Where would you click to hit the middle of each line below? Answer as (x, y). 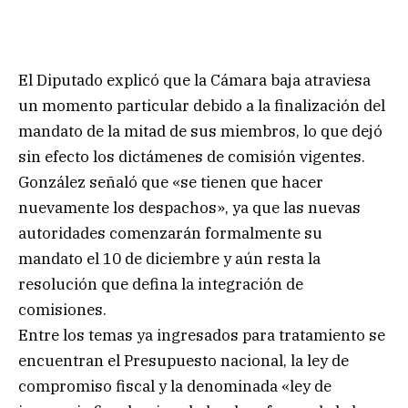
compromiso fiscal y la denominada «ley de (175, 386)
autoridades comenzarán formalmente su (170, 233)
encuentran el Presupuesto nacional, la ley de (184, 360)
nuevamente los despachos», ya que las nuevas (189, 207)
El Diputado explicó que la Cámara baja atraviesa (194, 80)
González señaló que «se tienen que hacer (171, 182)
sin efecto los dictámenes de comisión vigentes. (192, 156)
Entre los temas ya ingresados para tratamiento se (202, 335)
